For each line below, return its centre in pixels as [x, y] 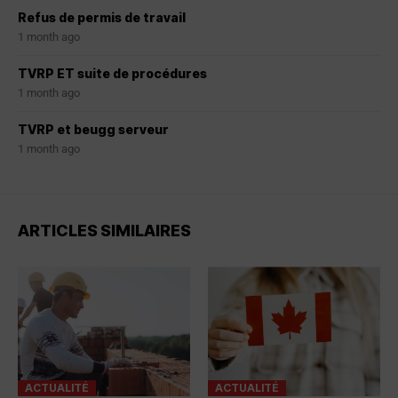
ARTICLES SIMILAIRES [104, 231]
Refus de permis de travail [102, 18]
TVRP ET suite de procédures [112, 74]
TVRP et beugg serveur [93, 130]
